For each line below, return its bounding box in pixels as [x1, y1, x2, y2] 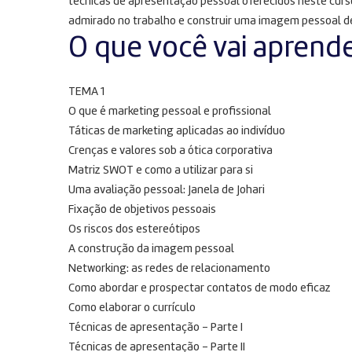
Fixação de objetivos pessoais [68, 204, 216, 216]
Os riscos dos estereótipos [68, 224, 200, 236]
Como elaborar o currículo [68, 302, 196, 314]
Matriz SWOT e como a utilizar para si [68, 165, 253, 177]
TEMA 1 [68, 86, 104, 98]
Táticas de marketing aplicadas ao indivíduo [68, 126, 285, 137]
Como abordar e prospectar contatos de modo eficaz [68, 283, 331, 295]
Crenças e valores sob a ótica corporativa [68, 145, 273, 157]
